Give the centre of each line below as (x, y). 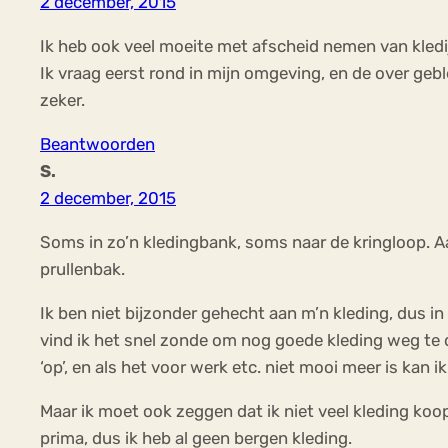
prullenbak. (82, 269)
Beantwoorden (97, 144)
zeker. (62, 100)
